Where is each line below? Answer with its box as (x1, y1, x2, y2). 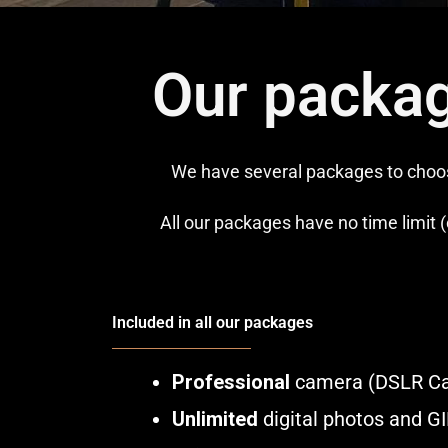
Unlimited (172, 406, 258, 431)
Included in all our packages (112, 312, 313, 332)
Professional (172, 369, 290, 394)
